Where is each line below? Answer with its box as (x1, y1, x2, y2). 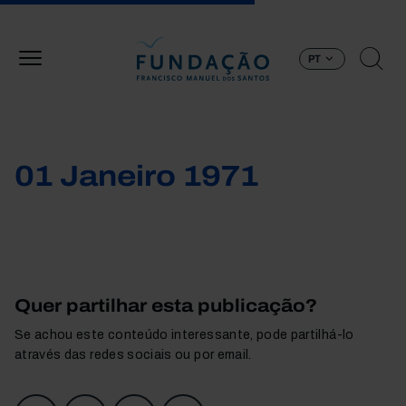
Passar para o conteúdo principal (201, 3, 402, 17)
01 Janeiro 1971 (14, 160, 258, 192)
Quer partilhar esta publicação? (14, 295, 317, 315)
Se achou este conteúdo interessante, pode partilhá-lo (14, 328, 354, 342)
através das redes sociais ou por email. (14, 348, 252, 362)
